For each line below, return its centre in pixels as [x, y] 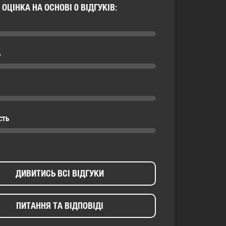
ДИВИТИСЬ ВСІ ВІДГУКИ [60, 173]
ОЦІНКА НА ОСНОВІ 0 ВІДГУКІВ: [60, 7]
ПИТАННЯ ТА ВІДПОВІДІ [60, 206]
